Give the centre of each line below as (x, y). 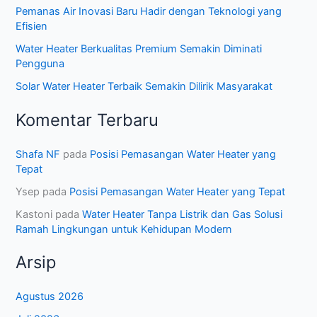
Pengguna (40, 64)
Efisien (32, 27)
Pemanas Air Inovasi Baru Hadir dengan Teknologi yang (149, 12)
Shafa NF (38, 154)
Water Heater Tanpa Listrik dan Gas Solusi (183, 214)
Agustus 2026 (50, 297)
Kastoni (34, 214)
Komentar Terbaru (87, 120)
